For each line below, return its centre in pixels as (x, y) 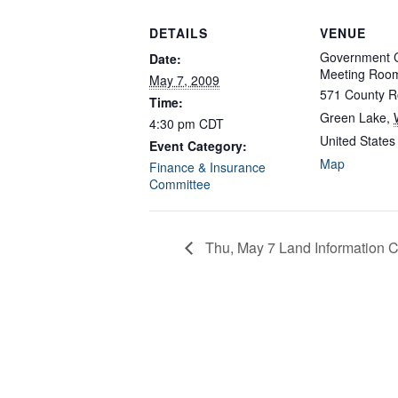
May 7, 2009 (184, 80)
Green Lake (353, 118)
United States (358, 141)
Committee (180, 184)
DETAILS (179, 33)
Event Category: (198, 146)
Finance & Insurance (207, 167)
